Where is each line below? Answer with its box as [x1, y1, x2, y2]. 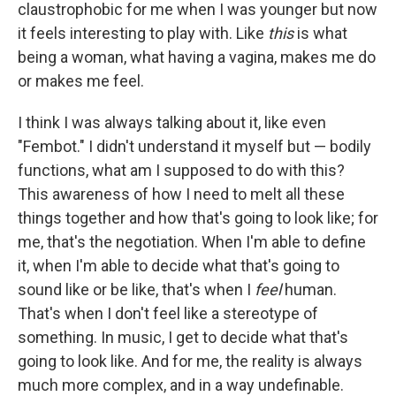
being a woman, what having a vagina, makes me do [18, 48, 376, 66]
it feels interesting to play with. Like [18, 24, 268, 42]
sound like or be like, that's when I [18, 280, 255, 299]
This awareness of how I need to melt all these [18, 185, 345, 203]
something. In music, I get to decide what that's [18, 328, 348, 346]
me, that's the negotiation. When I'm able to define [18, 232, 366, 251]
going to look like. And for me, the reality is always [18, 352, 362, 370]
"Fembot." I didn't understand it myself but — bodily [18, 137, 371, 156]
